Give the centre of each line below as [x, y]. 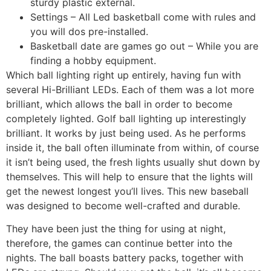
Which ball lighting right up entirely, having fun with [123, 75]
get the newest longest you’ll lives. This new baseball [127, 191]
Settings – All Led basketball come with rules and [143, 17]
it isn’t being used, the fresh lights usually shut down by [133, 162]
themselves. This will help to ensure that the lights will [129, 177]
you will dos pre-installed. [89, 31]
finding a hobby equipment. [93, 60]
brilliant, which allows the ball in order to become [119, 104]
